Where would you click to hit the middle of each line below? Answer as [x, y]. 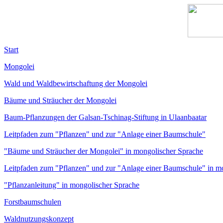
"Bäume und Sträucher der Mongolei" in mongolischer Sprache [104, 151]
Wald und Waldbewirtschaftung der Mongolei [76, 83]
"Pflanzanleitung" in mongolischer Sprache [72, 185]
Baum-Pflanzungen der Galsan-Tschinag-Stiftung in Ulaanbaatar [105, 117]
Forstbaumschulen [33, 202]
